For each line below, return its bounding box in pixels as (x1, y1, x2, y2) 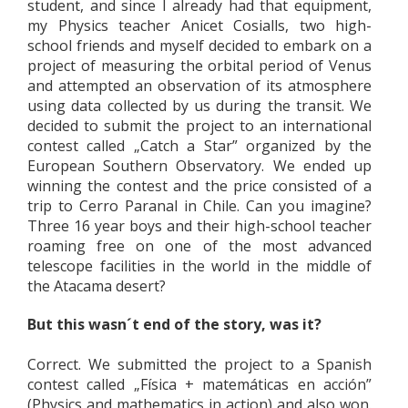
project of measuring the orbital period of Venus (27, 56, 372, 76)
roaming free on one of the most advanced (27, 236, 372, 256)
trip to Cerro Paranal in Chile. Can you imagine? (27, 196, 372, 216)
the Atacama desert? (27, 276, 166, 296)
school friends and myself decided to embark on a (27, 36, 372, 56)
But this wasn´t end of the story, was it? (27, 314, 321, 334)
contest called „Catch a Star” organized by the (27, 136, 372, 156)
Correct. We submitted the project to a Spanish (27, 354, 372, 374)
